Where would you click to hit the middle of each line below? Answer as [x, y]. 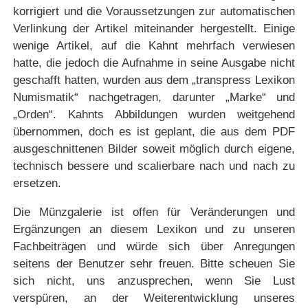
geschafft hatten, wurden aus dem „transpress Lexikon [154, 80]
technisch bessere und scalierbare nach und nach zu [154, 166]
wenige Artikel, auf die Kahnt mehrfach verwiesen [154, 46]
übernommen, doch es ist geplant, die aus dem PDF [154, 132]
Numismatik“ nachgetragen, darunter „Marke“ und [154, 98]
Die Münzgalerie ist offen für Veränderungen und [154, 212]
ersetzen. [37, 184]
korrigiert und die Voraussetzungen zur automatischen [154, 12]
